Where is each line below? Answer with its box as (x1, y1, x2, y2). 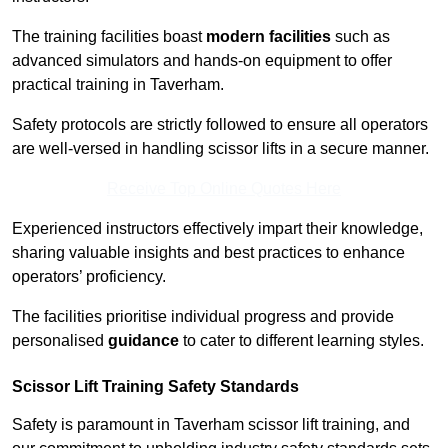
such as (331, 28, 390, 46)
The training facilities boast (12, 28, 206, 46)
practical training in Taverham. (12, 76, 224, 94)
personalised (12, 332, 108, 350)
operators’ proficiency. (12, 268, 166, 286)
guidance (108, 332, 179, 350)
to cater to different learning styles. (179, 332, 424, 350)
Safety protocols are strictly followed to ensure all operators (12, 116, 428, 134)
